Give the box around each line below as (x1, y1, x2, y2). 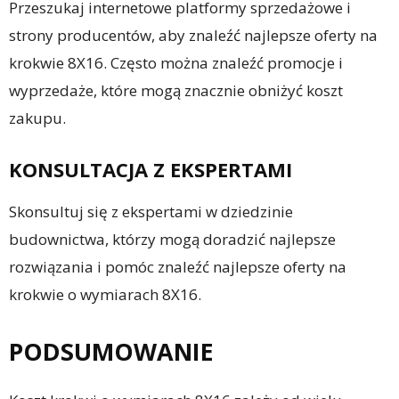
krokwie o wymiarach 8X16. (9, 284, 201, 305)
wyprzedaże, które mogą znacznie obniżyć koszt (9, 80, 343, 101)
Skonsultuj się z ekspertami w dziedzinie (9, 201, 293, 222)
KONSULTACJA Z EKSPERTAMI (9, 156, 292, 183)
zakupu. (9, 108, 66, 128)
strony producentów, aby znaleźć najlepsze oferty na (9, 25, 378, 45)
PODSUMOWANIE (9, 335, 214, 368)
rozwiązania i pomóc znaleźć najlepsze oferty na (9, 256, 346, 277)
